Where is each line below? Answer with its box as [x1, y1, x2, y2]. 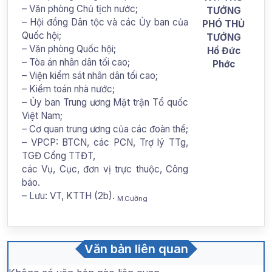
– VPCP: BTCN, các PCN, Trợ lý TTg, [22, 136, 188, 148]
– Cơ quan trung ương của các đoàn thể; [22, 123, 188, 135]
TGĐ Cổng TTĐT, [22, 149, 95, 161]
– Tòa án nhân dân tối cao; [22, 56, 130, 68]
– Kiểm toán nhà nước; [22, 83, 115, 95]
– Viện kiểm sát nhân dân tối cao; [22, 69, 158, 81]
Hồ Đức [206, 44, 240, 56]
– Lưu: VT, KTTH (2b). [22, 189, 117, 202]
